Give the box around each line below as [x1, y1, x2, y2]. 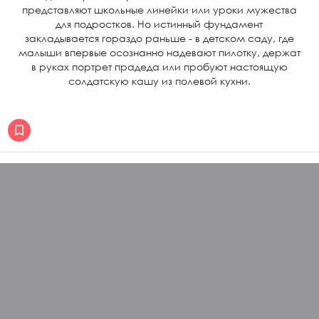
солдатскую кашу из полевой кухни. [68, 75, 251, 87]
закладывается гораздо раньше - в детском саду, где [25, 32, 294, 44]
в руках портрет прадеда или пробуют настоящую [31, 61, 288, 73]
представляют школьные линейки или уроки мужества [22, 4, 297, 16]
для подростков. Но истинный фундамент [56, 18, 263, 30]
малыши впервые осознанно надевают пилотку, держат [19, 46, 300, 58]
